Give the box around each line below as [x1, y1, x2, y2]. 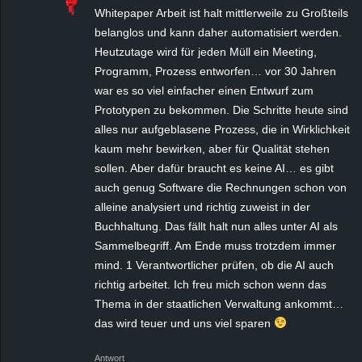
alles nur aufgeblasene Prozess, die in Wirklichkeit [95, 122, 350, 136]
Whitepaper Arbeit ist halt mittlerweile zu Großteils [95, 6, 348, 19]
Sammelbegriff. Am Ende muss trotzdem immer [95, 238, 336, 252]
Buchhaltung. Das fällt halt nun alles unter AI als [95, 219, 338, 233]
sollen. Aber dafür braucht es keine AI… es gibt [95, 161, 334, 175]
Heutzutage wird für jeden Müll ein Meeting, [95, 44, 317, 58]
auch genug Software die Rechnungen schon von [95, 180, 347, 194]
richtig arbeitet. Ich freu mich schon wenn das [95, 277, 326, 291]
